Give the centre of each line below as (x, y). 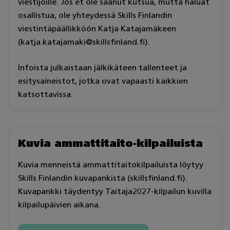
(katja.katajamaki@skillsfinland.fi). (84, 42)
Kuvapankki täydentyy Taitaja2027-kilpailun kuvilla (114, 191)
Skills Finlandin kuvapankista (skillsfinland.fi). (102, 178)
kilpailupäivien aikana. (59, 204)
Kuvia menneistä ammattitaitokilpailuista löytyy (110, 164)
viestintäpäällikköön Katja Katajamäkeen (97, 28)
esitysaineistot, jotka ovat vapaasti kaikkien (103, 81)
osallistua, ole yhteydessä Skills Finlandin (95, 15)
